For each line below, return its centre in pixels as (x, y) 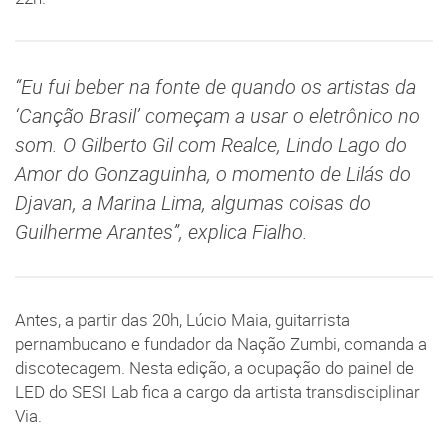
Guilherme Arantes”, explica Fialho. (161, 232)
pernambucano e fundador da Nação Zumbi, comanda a (221, 344)
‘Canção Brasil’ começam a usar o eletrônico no (217, 116)
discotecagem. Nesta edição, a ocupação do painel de (214, 368)
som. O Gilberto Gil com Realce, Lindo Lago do (211, 145)
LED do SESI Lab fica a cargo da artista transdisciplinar (217, 392)
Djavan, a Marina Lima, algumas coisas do (193, 203)
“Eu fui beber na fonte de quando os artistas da (215, 87)
